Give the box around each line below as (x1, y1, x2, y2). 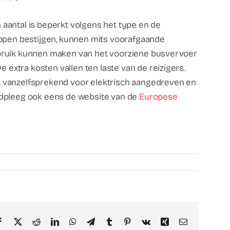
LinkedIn (58, 217, 88, 226)
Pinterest (131, 217, 158, 226)
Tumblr (112, 217, 136, 226)
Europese (139, 91, 178, 103)
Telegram (94, 217, 124, 226)
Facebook (3, 217, 34, 226)
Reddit (40, 217, 61, 226)
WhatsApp (75, 217, 110, 226)
